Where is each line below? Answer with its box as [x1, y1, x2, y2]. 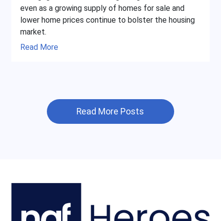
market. [20, 27, 46, 37]
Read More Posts [76, 107, 145, 117]
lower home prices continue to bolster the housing [20, 15, 195, 25]
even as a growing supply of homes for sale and [20, 3, 184, 13]
